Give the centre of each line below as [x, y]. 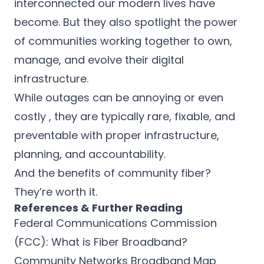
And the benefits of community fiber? [113, 173]
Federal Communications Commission [115, 223]
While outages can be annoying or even [119, 98]
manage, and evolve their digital [99, 60]
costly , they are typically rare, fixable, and [125, 116]
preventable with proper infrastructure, [117, 135]
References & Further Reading [98, 208]
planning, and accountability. [90, 154]
